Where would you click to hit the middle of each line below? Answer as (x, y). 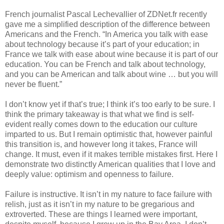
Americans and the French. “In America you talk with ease (106, 34)
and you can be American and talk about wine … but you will (111, 74)
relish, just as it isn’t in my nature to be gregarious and (100, 204)
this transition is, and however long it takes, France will (101, 144)
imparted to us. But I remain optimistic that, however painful (109, 134)
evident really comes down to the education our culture (101, 124)
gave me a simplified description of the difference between (107, 24)
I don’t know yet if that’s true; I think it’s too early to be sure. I (110, 104)
